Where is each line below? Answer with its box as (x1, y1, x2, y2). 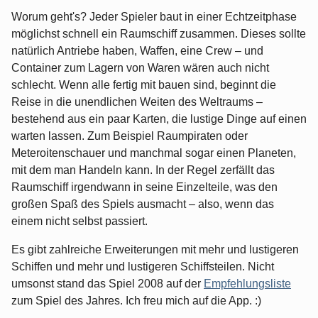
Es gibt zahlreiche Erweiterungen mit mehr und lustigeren (11, 243, 299, 256)
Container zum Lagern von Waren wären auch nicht (11, 62, 269, 75)
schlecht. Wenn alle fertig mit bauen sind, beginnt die (11, 79, 276, 92)
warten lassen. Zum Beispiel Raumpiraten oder (11, 130, 248, 143)
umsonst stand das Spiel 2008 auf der (11, 278, 204, 290)
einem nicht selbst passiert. (11, 215, 148, 228)
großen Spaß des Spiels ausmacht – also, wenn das (11, 198, 274, 211)
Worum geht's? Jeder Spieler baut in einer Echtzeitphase (11, 11, 297, 23)
